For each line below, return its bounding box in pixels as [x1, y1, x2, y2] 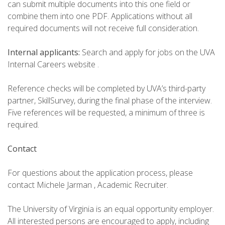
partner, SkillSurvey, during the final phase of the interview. [8, 95, 212, 106]
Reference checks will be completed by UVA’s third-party [8, 83, 205, 94]
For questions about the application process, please [8, 167, 193, 179]
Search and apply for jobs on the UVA [82, 47, 215, 58]
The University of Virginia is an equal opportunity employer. [8, 203, 214, 215]
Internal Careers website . [8, 59, 99, 70]
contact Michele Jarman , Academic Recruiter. [8, 179, 168, 191]
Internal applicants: [8, 47, 82, 58]
